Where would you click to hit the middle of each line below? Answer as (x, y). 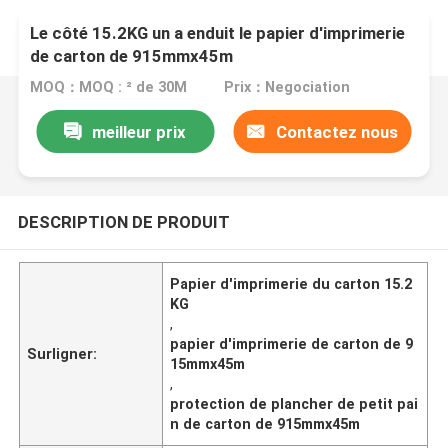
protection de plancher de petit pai (294, 403)
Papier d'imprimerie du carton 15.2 (291, 283)
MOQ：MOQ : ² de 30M (109, 87)
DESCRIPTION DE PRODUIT (123, 221)
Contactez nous (336, 131)
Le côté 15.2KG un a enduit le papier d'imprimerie (218, 33)
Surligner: (62, 353)
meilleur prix (139, 131)
